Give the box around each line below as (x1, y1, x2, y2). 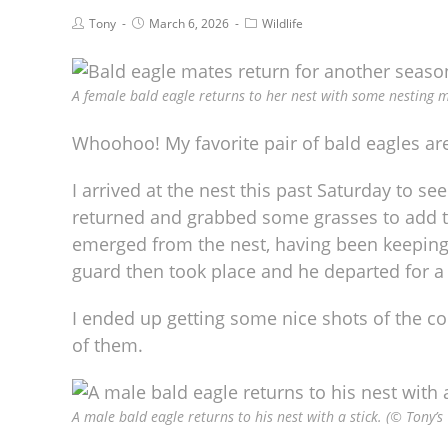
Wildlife (262, 14, 303, 32)
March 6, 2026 (149, 14, 229, 32)
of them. (72, 332, 143, 357)
